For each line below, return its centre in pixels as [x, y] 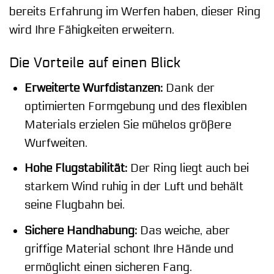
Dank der [188, 88]
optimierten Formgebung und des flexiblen [135, 106]
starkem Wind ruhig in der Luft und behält [134, 187]
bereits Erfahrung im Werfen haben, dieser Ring [135, 11]
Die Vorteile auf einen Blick [95, 63]
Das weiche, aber [183, 231]
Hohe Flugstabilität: [76, 168]
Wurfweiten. [56, 143]
